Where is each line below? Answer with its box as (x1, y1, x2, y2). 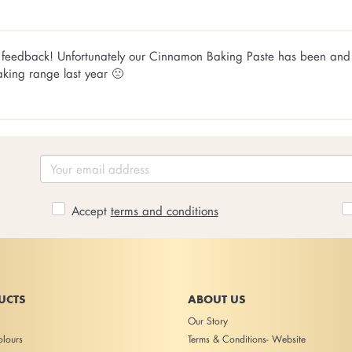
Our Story (188, 314, 228, 327)
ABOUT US (188, 291, 246, 307)
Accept (71, 202, 111, 218)
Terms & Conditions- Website (188, 332, 306, 345)
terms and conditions (110, 202, 218, 218)
